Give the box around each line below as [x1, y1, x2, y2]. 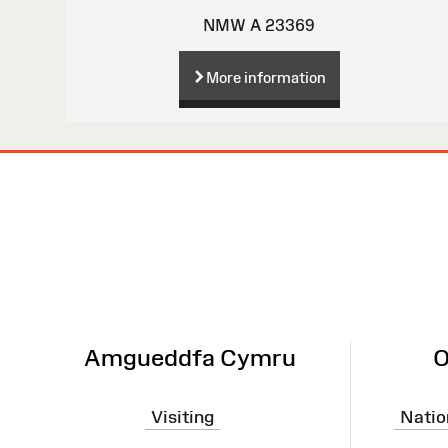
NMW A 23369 [203, 15, 316, 34]
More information [205, 68, 326, 86]
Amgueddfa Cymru [83, 343, 296, 371]
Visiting [151, 406, 214, 427]
